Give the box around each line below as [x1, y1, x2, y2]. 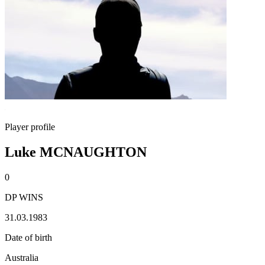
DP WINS [5, 192, 43, 202]
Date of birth [5, 232, 52, 243]
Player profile [5, 122, 55, 132]
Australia [5, 252, 38, 263]
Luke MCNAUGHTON [5, 144, 147, 160]
